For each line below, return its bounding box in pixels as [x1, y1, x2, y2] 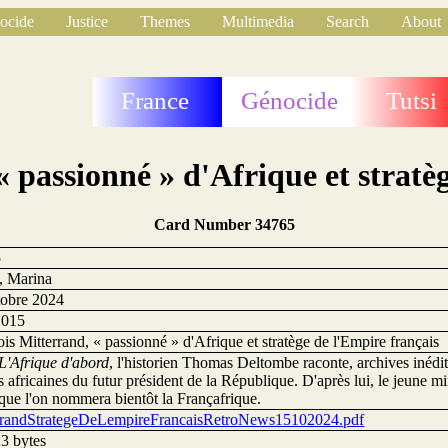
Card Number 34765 [153, 215, 295, 233]
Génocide [241, 87, 339, 114]
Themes [140, 13, 190, 30]
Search [326, 13, 369, 30]
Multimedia [222, 13, 294, 30]
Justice [66, 13, 108, 30]
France [121, 87, 190, 114]
